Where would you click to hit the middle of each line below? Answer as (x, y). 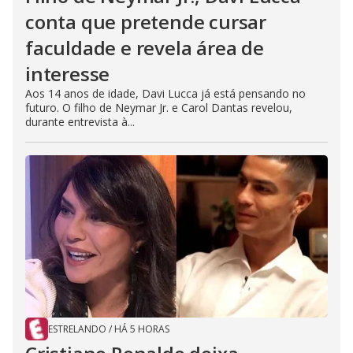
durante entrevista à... (80, 122)
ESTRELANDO (77, 329)
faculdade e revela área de (145, 48)
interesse (68, 74)
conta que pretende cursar (146, 22)
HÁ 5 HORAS (142, 329)
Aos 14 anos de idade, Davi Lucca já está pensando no (165, 94)
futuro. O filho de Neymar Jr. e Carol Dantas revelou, (159, 108)
